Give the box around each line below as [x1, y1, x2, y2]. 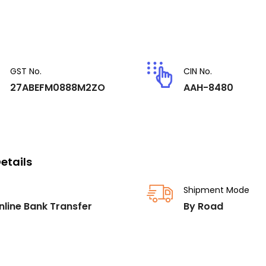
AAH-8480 [183, 81, 233, 94]
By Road [183, 199, 223, 213]
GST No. [9, 65, 42, 77]
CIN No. [183, 65, 212, 77]
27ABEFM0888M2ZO [9, 81, 105, 94]
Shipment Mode [183, 184, 249, 196]
